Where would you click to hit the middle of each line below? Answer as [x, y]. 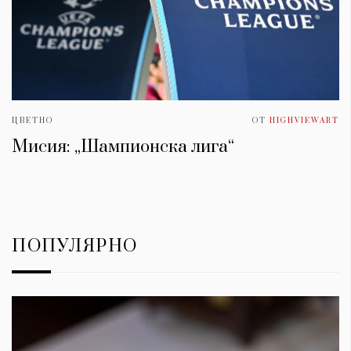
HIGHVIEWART [304, 120]
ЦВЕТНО [33, 120]
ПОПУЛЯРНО [75, 246]
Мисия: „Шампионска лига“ [123, 147]
